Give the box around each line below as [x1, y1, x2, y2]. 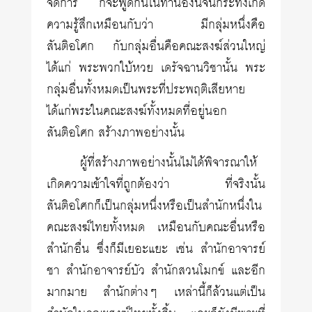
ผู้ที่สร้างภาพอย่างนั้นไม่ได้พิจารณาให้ [80, 152, 258, 174]
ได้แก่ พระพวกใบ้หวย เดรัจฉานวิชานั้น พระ [47, 57, 265, 79]
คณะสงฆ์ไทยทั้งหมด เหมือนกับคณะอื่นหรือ [47, 217, 265, 239]
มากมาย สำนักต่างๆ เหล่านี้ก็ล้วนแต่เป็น [47, 281, 265, 304]
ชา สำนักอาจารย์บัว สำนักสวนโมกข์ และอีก [47, 260, 265, 282]
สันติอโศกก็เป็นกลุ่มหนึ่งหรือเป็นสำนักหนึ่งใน [47, 195, 263, 217]
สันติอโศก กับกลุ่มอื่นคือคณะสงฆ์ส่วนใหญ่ [47, 36, 265, 58]
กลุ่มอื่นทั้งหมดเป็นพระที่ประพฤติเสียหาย [47, 79, 246, 101]
